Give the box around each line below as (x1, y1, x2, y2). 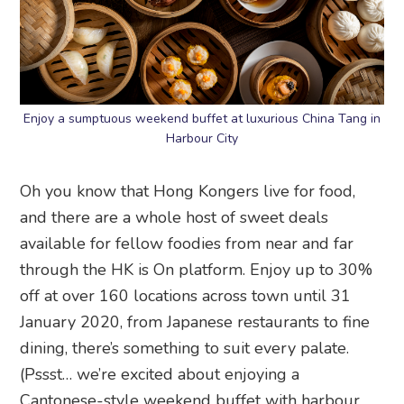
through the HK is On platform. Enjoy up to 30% (20, 258, 373, 280)
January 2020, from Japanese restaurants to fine (20, 310, 371, 333)
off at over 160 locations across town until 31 (20, 284, 352, 307)
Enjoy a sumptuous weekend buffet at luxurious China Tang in (23, 109, 381, 127)
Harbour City (166, 129, 238, 147)
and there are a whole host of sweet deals (20, 206, 329, 228)
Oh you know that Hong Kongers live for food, (20, 179, 356, 202)
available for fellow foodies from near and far (20, 232, 354, 254)
